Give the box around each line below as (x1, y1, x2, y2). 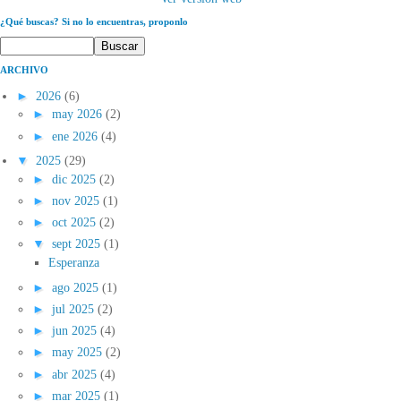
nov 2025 (52, 193, 103, 209)
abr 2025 (52, 366, 100, 381)
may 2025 (52, 345, 106, 360)
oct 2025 (52, 215, 99, 230)
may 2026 (52, 107, 106, 122)
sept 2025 (52, 236, 104, 252)
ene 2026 (52, 128, 101, 143)
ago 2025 (52, 279, 102, 294)
